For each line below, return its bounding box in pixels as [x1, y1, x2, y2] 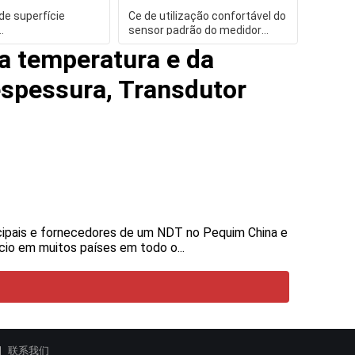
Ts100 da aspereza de [128, 38, 242, 51]
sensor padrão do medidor [128, 24, 261, 36]
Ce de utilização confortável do [128, 10, 286, 22]
